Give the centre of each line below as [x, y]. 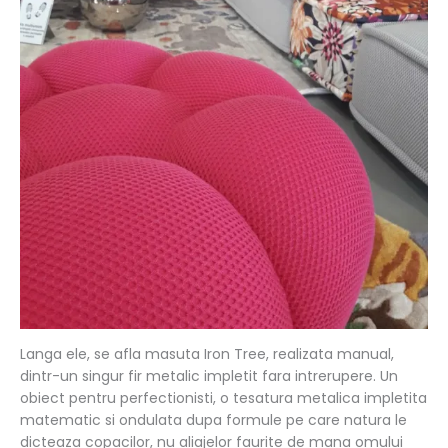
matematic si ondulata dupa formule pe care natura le [213, 419]
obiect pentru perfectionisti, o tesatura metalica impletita [223, 397]
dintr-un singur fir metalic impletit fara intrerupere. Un [209, 375]
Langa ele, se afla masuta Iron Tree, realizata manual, [207, 353]
